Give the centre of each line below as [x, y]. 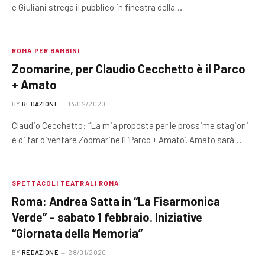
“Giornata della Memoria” [77, 233]
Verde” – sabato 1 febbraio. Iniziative [107, 217]
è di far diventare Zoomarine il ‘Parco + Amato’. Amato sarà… [127, 140]
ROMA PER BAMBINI [46, 51]
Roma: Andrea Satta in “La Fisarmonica [116, 201]
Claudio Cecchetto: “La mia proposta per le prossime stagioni [130, 125]
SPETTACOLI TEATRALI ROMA [66, 183]
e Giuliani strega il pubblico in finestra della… [97, 7]
